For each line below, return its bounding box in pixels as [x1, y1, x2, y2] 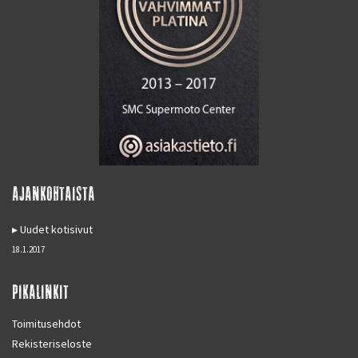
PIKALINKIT [12, 277, 69, 303]
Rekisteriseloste [12, 336, 92, 351]
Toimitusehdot [12, 316, 81, 331]
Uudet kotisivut [20, 221, 93, 237]
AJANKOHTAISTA [12, 179, 95, 205]
